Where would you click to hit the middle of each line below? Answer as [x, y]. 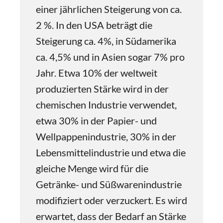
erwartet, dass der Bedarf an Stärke [111, 216]
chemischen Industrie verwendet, [106, 105]
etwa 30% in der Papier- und [96, 120]
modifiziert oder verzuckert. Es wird [111, 200]
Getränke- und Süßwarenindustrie [109, 184]
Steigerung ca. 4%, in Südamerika [106, 41]
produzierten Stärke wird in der [102, 89]
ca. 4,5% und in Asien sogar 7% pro [110, 57]
